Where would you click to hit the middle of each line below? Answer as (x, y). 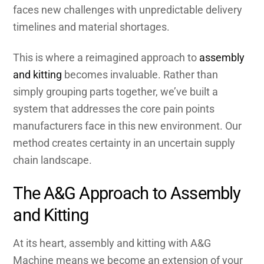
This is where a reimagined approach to (106, 58)
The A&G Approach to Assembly (127, 193)
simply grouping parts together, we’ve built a (116, 92)
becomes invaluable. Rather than (140, 75)
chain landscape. (53, 160)
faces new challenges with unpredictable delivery (128, 9)
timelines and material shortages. (92, 27)
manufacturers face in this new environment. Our (128, 126)
